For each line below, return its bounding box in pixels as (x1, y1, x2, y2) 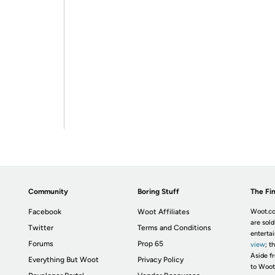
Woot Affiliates (137, 207, 190, 216)
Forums (28, 239, 54, 248)
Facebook (28, 207, 62, 216)
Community (28, 187, 69, 196)
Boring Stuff (137, 187, 180, 196)
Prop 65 (137, 239, 164, 248)
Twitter (28, 223, 54, 232)
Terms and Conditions (137, 223, 212, 232)
